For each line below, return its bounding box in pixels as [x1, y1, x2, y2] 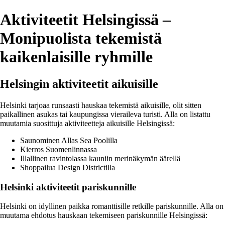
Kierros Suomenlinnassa [20, 145, 97, 154]
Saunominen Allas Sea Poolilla [20, 136, 118, 145]
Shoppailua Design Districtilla [20, 163, 115, 172]
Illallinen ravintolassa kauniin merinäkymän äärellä [20, 154, 180, 163]
